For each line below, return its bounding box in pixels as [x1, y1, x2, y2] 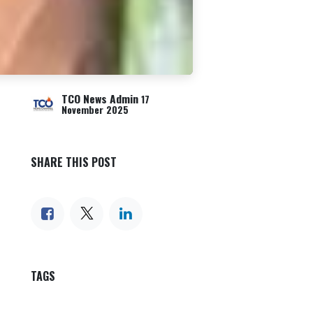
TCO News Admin [61, 90, 138, 108]
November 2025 [61, 103, 129, 117]
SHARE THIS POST [31, 154, 117, 171]
